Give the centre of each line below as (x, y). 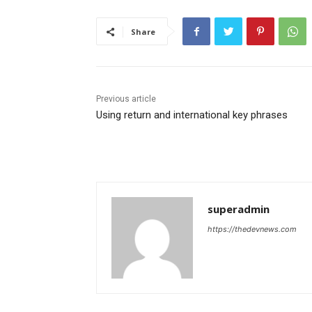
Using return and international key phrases (192, 115)
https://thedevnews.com (252, 229)
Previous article (126, 99)
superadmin (239, 209)
